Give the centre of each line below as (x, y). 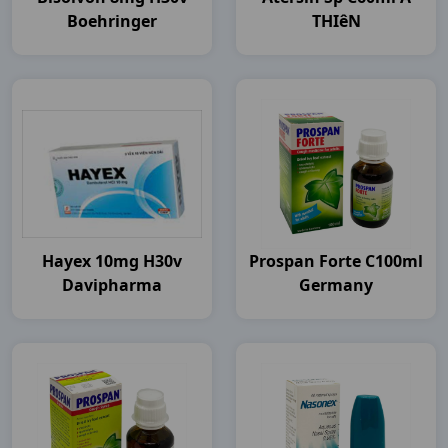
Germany (336, 285)
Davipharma (112, 285)
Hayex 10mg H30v (112, 261)
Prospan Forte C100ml (336, 261)
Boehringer (112, 21)
